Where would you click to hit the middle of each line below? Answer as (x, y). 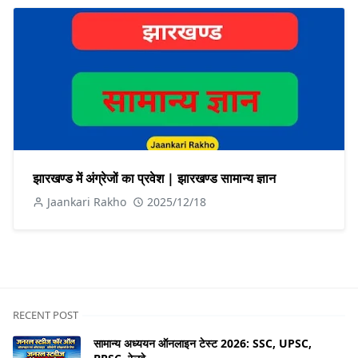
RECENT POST (46, 315)
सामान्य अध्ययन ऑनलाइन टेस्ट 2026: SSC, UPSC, (203, 344)
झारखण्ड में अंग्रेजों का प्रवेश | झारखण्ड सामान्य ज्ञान (154, 179)
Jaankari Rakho (87, 202)
